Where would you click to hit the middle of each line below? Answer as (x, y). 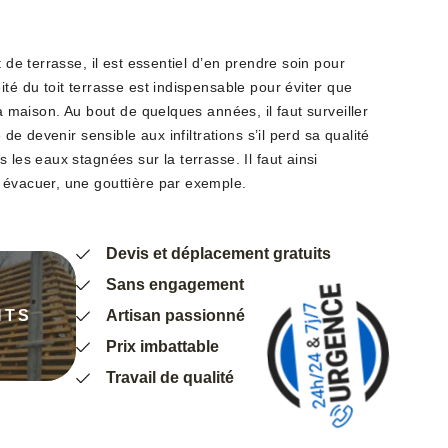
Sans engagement (175, 284)
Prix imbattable (162, 346)
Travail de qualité (170, 377)
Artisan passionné (175, 315)
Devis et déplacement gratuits (218, 253)
